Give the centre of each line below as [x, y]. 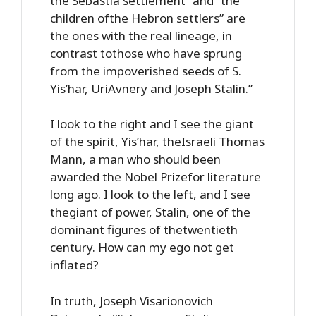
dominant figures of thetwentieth [144, 230]
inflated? [74, 265]
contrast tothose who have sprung [146, 53]
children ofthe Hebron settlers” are [148, 18]
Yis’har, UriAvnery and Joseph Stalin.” [151, 88]
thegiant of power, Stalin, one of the [150, 212]
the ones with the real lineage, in [141, 35]
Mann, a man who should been [135, 159]
